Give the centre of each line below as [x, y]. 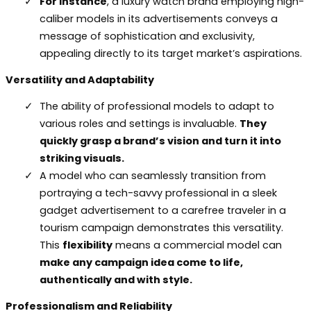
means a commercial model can [197, 245]
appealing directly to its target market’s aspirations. [171, 53]
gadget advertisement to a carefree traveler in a [163, 210]
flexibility [87, 245]
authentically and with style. [116, 279]
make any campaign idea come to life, [141, 262]
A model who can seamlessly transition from [153, 175]
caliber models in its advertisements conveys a [159, 18]
